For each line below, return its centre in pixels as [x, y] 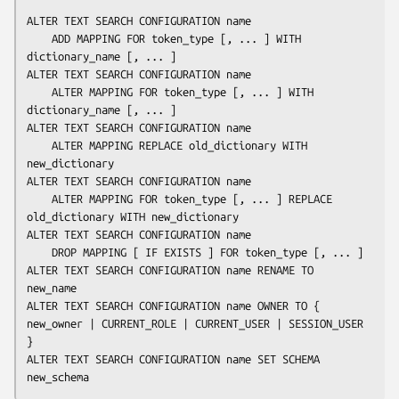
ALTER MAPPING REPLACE [120, 145]
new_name [52, 287]
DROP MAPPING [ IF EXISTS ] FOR [148, 252]
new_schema [58, 376]
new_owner [55, 323]
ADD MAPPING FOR [102, 38]
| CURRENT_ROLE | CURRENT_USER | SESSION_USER [223, 323]
